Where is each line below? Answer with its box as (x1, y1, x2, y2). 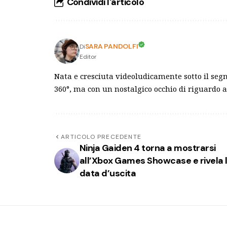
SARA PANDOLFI (85, 42, 138, 51)
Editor (80, 53, 97, 61)
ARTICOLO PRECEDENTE (61, 132, 142, 141)
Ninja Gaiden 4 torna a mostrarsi (80, 141, 216, 154)
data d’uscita (80, 167, 136, 179)
